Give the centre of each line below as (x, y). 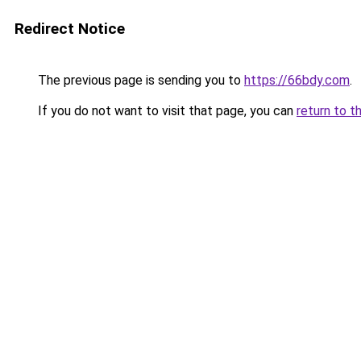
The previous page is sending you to (139, 80)
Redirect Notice (70, 29)
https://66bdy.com (297, 80)
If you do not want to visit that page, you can (166, 111)
